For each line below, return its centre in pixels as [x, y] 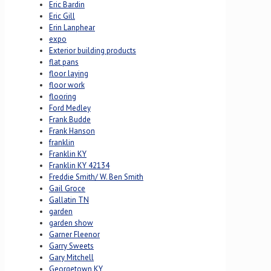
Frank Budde [70, 119]
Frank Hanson [72, 131]
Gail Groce [67, 188]
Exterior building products [93, 50]
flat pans [64, 62]
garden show [71, 223]
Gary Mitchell [71, 257]
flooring [63, 96]
